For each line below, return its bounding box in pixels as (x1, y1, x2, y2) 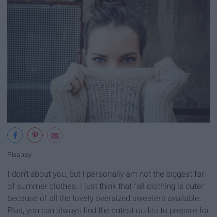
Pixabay (7, 151, 31, 159)
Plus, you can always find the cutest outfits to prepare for (7, 205, 210, 216)
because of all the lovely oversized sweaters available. (7, 193, 201, 203)
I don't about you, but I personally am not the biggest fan (7, 169, 206, 179)
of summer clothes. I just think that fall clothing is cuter (7, 181, 204, 191)
